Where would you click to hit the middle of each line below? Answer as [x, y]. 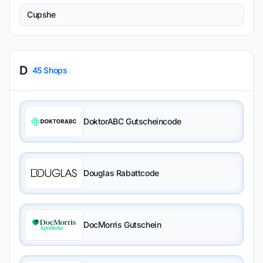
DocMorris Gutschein [122, 225]
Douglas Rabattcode [121, 173]
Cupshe [41, 14]
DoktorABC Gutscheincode [132, 121]
